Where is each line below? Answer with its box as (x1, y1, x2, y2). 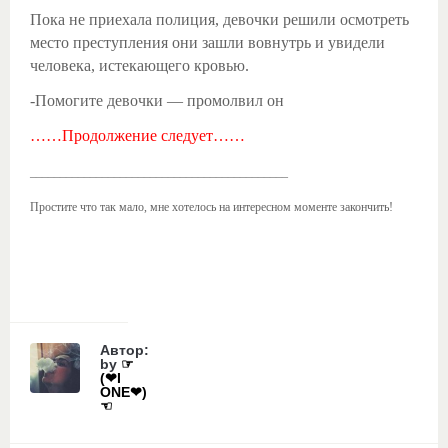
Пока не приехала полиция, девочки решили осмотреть (30, 10, 409, 28)
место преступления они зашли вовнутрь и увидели (30, 33, 385, 51)
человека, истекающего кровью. (30, 56, 249, 74)
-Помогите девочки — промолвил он (30, 91, 284, 109)
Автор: (100, 341, 149, 358)
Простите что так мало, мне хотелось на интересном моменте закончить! (30, 199, 393, 214)
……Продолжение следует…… (30, 126, 245, 144)
